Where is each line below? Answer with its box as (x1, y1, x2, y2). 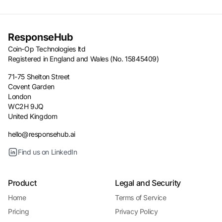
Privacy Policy (115, 207, 158, 216)
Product (8, 178, 37, 188)
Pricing (8, 207, 29, 216)
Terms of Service (115, 193, 166, 202)
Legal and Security (115, 178, 181, 188)
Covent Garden (8, 82, 55, 91)
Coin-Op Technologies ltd (8, 45, 86, 53)
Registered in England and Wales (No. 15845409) (8, 55, 159, 63)
